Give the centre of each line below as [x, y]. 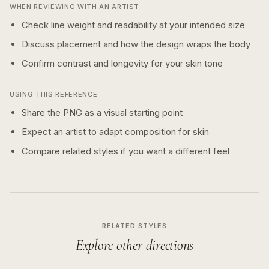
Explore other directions [134, 245]
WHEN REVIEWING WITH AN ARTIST [75, 7]
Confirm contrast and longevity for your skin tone [122, 63]
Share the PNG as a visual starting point [102, 113]
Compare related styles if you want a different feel [125, 151]
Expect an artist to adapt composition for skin [115, 132]
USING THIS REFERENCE [54, 94]
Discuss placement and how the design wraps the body [136, 44]
